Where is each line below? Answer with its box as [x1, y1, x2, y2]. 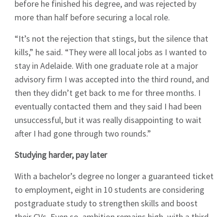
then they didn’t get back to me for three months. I [15, 87, 201, 99]
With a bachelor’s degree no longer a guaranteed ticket [15, 170, 214, 182]
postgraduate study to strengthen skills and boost [15, 198, 198, 209]
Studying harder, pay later [15, 149, 107, 161]
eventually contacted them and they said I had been [15, 101, 201, 112]
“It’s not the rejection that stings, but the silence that [15, 33, 208, 45]
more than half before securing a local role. [15, 12, 170, 23]
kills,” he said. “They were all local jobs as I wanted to [15, 46, 207, 58]
